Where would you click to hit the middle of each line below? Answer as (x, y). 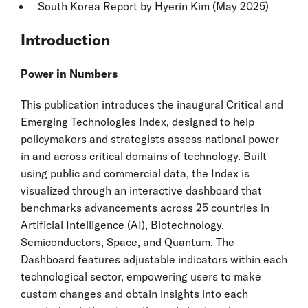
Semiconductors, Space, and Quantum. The (128, 242)
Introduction (65, 40)
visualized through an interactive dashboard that (141, 190)
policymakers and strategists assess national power (150, 139)
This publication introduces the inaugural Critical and (152, 104)
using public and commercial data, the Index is (135, 173)
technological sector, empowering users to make (141, 276)
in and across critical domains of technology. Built (144, 156)
